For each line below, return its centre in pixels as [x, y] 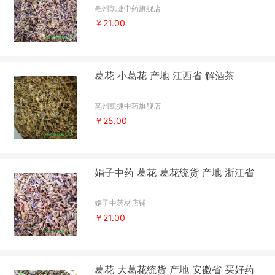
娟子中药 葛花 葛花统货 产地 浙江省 [175, 173]
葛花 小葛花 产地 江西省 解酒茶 [165, 75]
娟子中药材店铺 [121, 203]
